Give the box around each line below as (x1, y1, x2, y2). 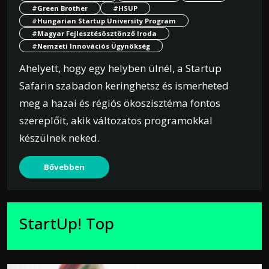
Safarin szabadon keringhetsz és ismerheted (19, 79, 229, 93)
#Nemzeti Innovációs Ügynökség (32, 41, 150, 51)
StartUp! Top (19, 213, 114, 235)
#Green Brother (32, 4, 88, 13)
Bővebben (44, 162, 85, 173)
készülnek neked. (19, 131, 100, 145)
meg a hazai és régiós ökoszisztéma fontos (19, 96, 220, 110)
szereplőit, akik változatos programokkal (19, 113, 213, 128)
